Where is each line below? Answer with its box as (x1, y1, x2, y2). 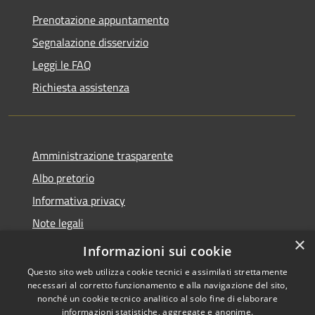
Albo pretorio (32, 169, 94, 186)
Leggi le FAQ (32, 56, 91, 73)
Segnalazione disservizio (32, 33, 148, 51)
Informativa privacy (32, 191, 125, 209)
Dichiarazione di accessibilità (32, 236, 169, 254)
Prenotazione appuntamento (32, 11, 169, 28)
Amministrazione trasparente (32, 146, 173, 164)
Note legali (32, 214, 84, 231)
